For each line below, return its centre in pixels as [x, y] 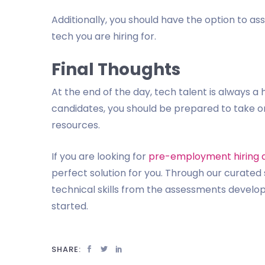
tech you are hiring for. [104, 36]
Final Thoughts [116, 70]
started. [70, 206]
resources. [76, 125]
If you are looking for [100, 156]
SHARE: [66, 249]
